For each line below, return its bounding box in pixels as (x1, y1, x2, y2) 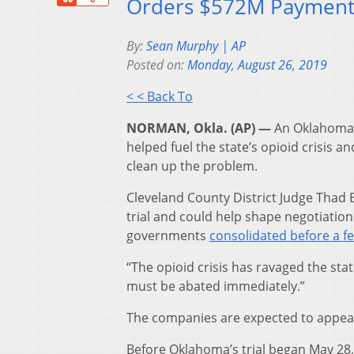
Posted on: (126, 56, 187, 74)
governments (126, 227, 209, 245)
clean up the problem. (126, 157, 258, 175)
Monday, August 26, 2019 (187, 56, 327, 74)
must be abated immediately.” (126, 277, 305, 296)
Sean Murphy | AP (146, 37, 246, 55)
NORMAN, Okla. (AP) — (126, 119, 271, 137)
